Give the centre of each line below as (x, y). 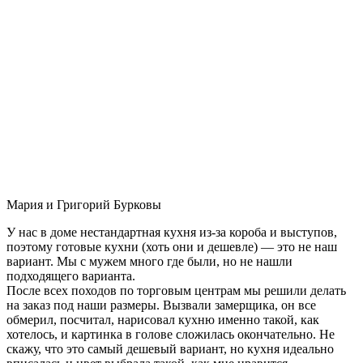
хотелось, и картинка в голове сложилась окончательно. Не (171, 334)
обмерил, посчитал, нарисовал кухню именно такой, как (163, 319)
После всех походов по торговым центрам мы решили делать (176, 290)
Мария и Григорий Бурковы (84, 204)
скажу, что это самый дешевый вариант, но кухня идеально (170, 348)
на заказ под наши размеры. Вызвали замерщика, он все (161, 305)
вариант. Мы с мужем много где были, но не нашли (149, 261)
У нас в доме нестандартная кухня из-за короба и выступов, (172, 232)
